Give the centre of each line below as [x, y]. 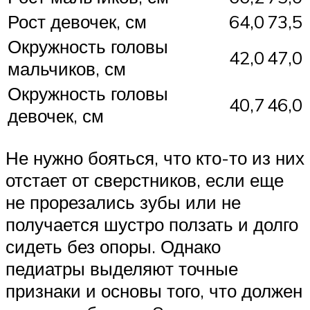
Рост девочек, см [77, 21]
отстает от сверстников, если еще [145, 180]
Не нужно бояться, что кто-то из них [155, 157]
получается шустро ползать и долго [152, 224]
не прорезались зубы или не [123, 202]
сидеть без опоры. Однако [113, 246]
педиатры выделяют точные [122, 268]
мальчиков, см [67, 69]
